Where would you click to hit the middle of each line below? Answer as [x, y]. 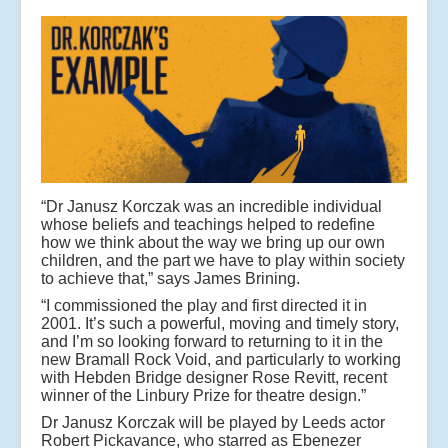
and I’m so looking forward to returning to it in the [212, 341]
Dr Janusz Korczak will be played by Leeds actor [213, 422]
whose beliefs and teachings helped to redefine [208, 224]
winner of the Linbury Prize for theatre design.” [203, 395]
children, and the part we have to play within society [223, 260]
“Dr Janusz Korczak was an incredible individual [211, 206]
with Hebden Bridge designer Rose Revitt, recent [214, 377]
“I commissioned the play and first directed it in [204, 305]
